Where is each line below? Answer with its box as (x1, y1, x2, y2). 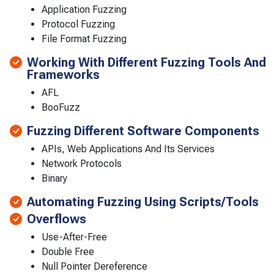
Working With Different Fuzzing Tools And (27, 54, 266, 70)
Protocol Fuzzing (42, 18, 115, 30)
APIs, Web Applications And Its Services (42, 143, 215, 155)
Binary (42, 172, 67, 184)
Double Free (42, 245, 94, 257)
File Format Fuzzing (42, 32, 127, 45)
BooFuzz (42, 101, 80, 113)
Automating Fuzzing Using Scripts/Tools (27, 194, 259, 209)
